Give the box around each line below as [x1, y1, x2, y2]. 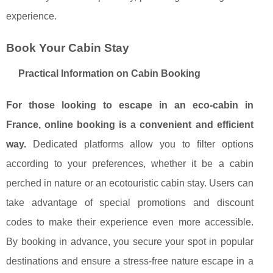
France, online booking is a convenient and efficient [6, 119, 253, 130]
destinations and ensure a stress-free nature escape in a [6, 256, 253, 267]
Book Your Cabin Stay [6, 41, 129, 55]
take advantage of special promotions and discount [6, 197, 253, 208]
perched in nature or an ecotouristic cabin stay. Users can [6, 178, 253, 189]
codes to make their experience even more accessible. [6, 217, 253, 228]
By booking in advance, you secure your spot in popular [6, 236, 253, 247]
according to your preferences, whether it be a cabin [6, 158, 253, 169]
